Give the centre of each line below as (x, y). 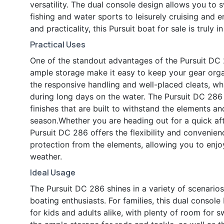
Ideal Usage (53, 173)
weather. (46, 157)
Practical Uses (58, 45)
